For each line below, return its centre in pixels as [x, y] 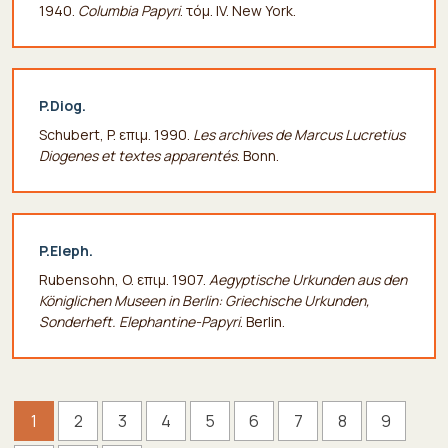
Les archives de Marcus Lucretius [299, 134]
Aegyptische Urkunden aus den [308, 279]
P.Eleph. [66, 250]
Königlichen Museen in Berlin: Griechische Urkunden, [204, 300]
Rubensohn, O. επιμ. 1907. [124, 279]
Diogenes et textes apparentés [138, 155]
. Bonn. [258, 155]
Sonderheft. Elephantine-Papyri [139, 321]
